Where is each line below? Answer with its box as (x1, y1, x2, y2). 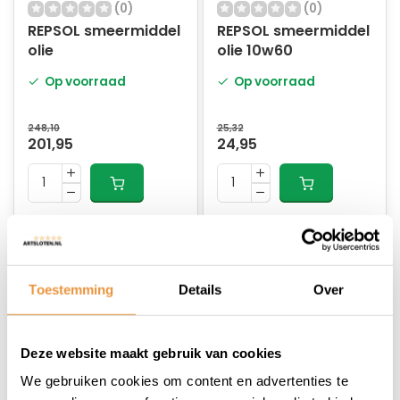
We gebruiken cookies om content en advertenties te (21, 372, 348, 388)
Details (178, 281, 222, 297)
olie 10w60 (216, 40, 293, 61)
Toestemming (29, 281, 114, 297)
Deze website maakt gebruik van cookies (21, 345, 282, 361)
